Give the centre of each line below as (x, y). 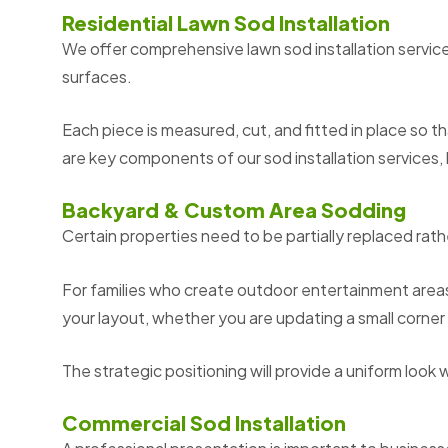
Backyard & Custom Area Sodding (234, 210)
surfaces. (97, 76)
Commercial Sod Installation (204, 422)
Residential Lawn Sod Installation (226, 22)
